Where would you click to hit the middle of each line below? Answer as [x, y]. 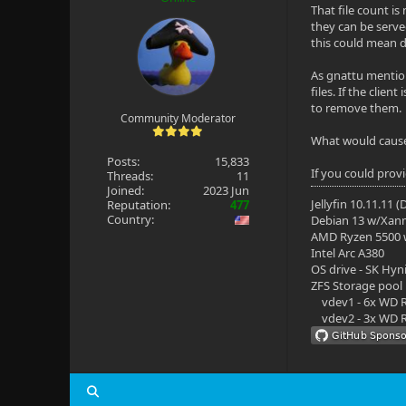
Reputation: [138, 205]
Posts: [123, 161]
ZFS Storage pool [357, 285]
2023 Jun [227, 190]
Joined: [125, 190]
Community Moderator [178, 118]
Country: [130, 219]
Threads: [130, 176]
